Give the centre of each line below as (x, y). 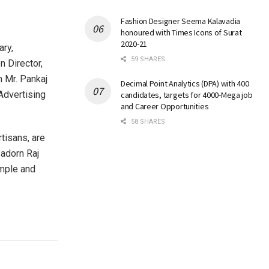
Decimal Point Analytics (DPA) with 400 (185, 84)
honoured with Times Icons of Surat (181, 33)
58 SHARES (147, 122)
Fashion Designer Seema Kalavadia (181, 21)
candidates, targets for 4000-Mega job (187, 95)
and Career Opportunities (165, 107)
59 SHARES (147, 59)
